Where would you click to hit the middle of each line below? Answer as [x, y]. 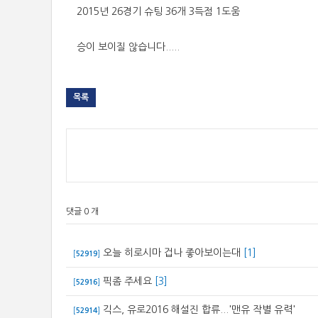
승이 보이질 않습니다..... [128, 47]
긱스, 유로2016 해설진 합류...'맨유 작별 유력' [199, 309]
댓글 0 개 [82, 212]
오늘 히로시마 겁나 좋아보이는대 [172, 253]
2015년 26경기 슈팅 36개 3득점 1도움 [158, 11]
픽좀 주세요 [127, 281]
